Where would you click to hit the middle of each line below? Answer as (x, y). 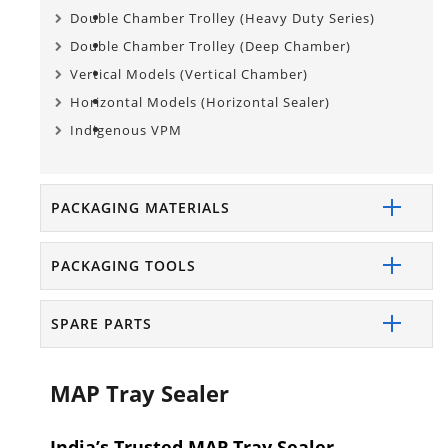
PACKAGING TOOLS (123, 265)
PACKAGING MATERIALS (140, 207)
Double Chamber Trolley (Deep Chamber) (210, 45)
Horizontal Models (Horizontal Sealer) (200, 101)
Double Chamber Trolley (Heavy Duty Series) (222, 17)
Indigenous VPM (126, 129)
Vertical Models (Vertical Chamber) (189, 73)
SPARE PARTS (101, 323)
